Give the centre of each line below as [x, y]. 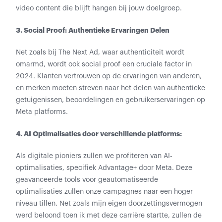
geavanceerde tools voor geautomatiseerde [87, 180]
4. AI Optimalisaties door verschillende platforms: [100, 134]
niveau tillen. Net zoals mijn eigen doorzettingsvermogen [109, 204]
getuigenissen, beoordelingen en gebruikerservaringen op [111, 100]
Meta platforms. [42, 112]
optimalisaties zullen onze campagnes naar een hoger [104, 192]
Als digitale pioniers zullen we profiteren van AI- [94, 156]
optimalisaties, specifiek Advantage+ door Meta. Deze [104, 168]
